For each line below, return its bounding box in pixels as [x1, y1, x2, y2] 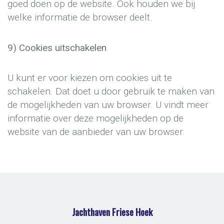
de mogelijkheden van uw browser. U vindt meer [7, 99, 208, 111]
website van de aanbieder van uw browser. [7, 126, 185, 138]
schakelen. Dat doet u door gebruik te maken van [7, 85, 214, 97]
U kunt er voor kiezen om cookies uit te [7, 72, 172, 84]
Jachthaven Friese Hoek [71, 204, 152, 219]
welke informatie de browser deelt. [7, 11, 152, 23]
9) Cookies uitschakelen [7, 41, 106, 53]
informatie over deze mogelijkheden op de [7, 112, 183, 124]
